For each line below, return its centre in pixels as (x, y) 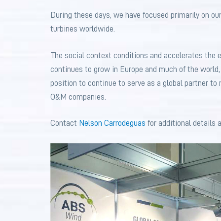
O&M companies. (78, 97)
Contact (65, 123)
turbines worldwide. (83, 29)
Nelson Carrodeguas (112, 123)
